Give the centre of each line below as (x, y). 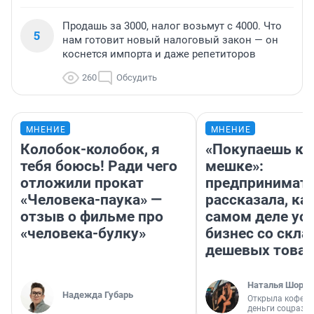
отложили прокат (82, 183)
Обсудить (137, 78)
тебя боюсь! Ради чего (99, 166)
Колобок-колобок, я (90, 150)
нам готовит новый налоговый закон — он (170, 40)
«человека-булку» (83, 234)
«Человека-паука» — (91, 200)
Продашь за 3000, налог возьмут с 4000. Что (172, 26)
